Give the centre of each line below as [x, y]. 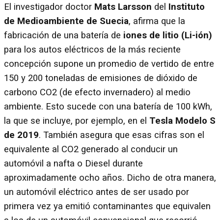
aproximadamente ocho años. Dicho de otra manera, [110, 178]
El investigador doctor [49, 7]
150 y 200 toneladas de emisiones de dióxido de [101, 78]
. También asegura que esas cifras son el [122, 135]
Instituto [185, 7]
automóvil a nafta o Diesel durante [73, 164]
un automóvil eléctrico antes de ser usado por [96, 192]
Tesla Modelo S [182, 121]
